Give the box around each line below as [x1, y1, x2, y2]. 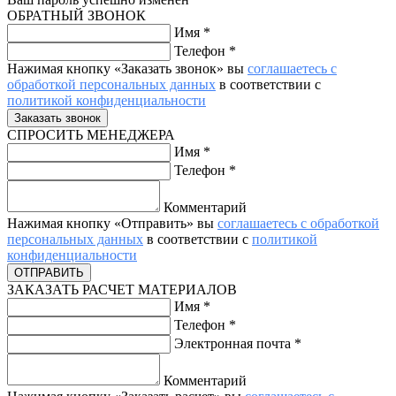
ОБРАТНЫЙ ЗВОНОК [7, 7, 146, 23]
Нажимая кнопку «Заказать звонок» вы [7, 60, 247, 76]
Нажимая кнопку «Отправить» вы [7, 215, 217, 231]
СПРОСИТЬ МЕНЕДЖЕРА [7, 126, 175, 142]
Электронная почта [174, 335, 294, 351]
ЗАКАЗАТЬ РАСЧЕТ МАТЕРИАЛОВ [7, 281, 237, 297]
